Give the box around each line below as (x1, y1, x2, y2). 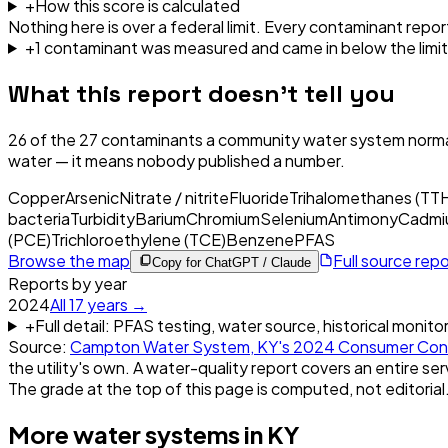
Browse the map (8, 249, 130, 271)
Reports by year (8, 272, 127, 294)
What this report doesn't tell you (8, 77, 395, 109)
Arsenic (65, 186, 119, 208)
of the (27, 128, 79, 150)
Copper (8, 186, 65, 208)
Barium (135, 207, 186, 229)
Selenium (260, 207, 328, 229)
